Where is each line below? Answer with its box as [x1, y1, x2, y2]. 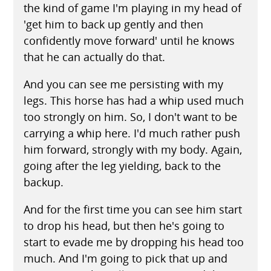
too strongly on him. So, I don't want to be [23, 109, 237, 124]
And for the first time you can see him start [23, 201, 242, 217]
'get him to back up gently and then [23, 16, 203, 31]
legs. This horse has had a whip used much [23, 93, 244, 108]
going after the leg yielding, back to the [23, 158, 221, 173]
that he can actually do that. [23, 49, 165, 64]
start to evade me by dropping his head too [23, 234, 244, 249]
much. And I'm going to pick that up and [23, 250, 227, 266]
